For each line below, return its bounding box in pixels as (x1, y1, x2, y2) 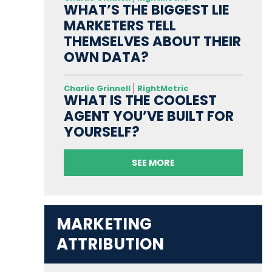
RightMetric (137, 83, 188, 94)
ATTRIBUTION (56, 233, 164, 256)
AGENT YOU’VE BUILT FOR (63, 106, 234, 126)
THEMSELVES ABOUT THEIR (63, 32, 241, 52)
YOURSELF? (63, 122, 140, 142)
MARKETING (56, 213, 152, 236)
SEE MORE (131, 157, 175, 169)
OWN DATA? (63, 47, 149, 67)
